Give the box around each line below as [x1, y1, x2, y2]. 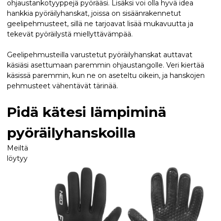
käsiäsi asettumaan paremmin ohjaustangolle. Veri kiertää [7, 60, 204, 70]
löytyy [7, 153, 28, 163]
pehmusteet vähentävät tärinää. [7, 81, 118, 90]
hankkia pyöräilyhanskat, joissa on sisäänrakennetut [7, 8, 181, 18]
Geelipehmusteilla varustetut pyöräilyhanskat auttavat [7, 50, 192, 59]
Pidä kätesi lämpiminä [7, 103, 166, 120]
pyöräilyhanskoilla [7, 124, 136, 141]
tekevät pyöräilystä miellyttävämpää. [7, 29, 133, 38]
